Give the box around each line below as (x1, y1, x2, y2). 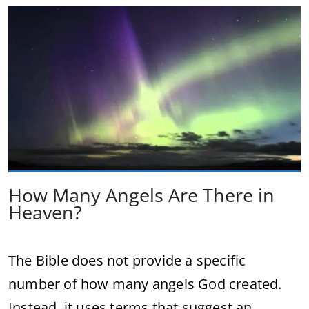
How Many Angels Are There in (8, 181, 275, 208)
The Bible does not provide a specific (8, 250, 246, 270)
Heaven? (8, 199, 82, 225)
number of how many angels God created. (8, 274, 282, 293)
